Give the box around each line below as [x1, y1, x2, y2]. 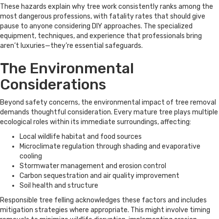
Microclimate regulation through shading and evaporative [20, 142, 200, 151]
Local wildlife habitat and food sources [20, 132, 142, 141]
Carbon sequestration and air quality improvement [20, 172, 179, 180]
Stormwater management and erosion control [20, 162, 166, 171]
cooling [20, 152, 42, 161]
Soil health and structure [20, 181, 98, 190]
